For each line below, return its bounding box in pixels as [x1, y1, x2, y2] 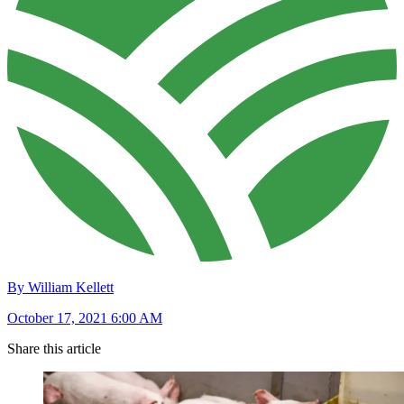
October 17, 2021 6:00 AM [7, 310, 162, 326]
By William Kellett [7, 280, 114, 296]
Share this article [7, 341, 101, 357]
